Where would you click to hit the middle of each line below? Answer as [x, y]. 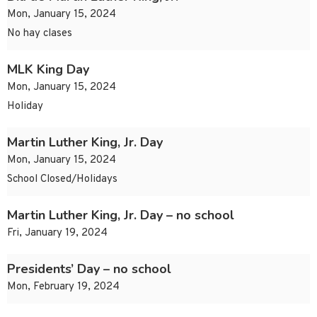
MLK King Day [48, 70]
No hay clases [40, 34]
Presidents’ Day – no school [89, 269]
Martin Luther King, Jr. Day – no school [121, 215]
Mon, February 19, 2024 [63, 287]
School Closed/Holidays [62, 180]
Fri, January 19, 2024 [57, 234]
